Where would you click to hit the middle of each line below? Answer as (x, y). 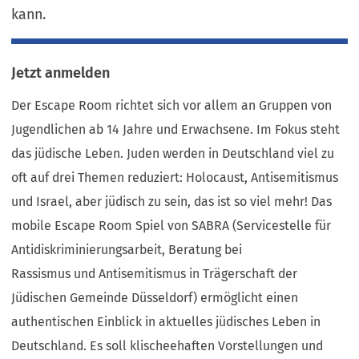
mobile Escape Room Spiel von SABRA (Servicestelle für (171, 226)
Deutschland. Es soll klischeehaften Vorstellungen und (167, 346)
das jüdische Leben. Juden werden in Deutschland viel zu (173, 154)
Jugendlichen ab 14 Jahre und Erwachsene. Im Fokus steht (176, 130)
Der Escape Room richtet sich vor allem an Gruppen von (172, 106)
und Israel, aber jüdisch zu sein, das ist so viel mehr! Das (172, 202)
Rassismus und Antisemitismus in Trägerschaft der (155, 274)
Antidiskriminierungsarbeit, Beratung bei (127, 250)
